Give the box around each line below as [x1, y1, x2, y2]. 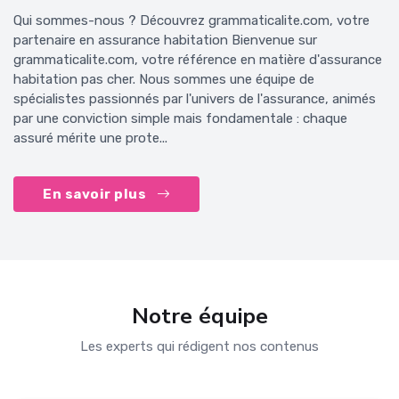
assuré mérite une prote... [13, 130, 167, 147]
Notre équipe [131, 301, 268, 332]
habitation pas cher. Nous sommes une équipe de [13, 71, 314, 88]
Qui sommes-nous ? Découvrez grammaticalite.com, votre [13, 12, 370, 29]
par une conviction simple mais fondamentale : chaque [13, 110, 347, 127]
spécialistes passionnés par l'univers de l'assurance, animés [13, 91, 376, 108]
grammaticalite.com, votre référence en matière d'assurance [13, 52, 382, 69]
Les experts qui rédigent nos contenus [80, 338, 319, 355]
